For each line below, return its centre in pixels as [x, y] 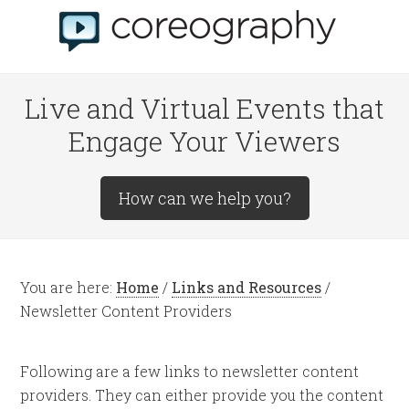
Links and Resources [247, 287]
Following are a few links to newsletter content [190, 371]
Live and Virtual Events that [204, 108]
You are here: [68, 287]
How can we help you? [204, 198]
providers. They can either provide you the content [202, 395]
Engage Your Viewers [204, 141]
